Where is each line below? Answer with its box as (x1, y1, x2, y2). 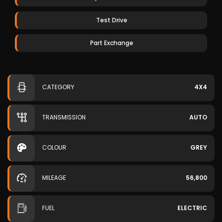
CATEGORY (42, 83, 74, 91)
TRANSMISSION (42, 113, 86, 121)
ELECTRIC (177, 204, 207, 212)
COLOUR (42, 143, 66, 152)
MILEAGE (42, 173, 66, 182)
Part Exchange (90, 39, 133, 47)
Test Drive (96, 16, 127, 24)
